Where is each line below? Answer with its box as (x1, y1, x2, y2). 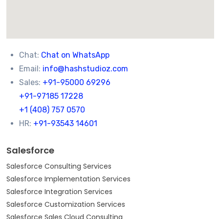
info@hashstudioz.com (42, 64, 128, 73)
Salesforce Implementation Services (6, 174, 131, 184)
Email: (19, 64, 41, 73)
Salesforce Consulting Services (6, 161, 111, 172)
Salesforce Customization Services (6, 199, 125, 210)
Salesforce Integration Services (6, 187, 112, 197)
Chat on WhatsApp (41, 50, 109, 60)
